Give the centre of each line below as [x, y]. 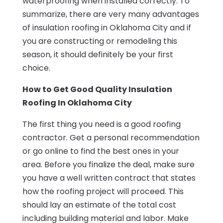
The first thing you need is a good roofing [101, 124]
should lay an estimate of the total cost [99, 205]
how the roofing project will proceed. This [103, 191]
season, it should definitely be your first [98, 54]
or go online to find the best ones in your [101, 151]
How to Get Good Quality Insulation [97, 89]
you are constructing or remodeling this [100, 41]
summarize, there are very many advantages [111, 14]
